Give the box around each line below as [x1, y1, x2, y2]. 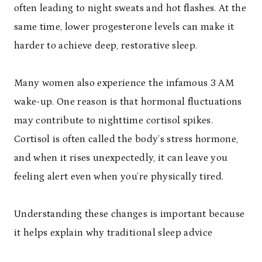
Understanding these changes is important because [14, 208, 245, 220]
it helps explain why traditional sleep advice [14, 226, 215, 239]
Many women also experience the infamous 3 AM [14, 77, 234, 89]
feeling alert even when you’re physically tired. [14, 170, 224, 182]
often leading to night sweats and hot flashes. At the [14, 2, 247, 14]
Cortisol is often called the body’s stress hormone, [14, 133, 239, 145]
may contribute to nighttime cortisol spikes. [14, 114, 213, 126]
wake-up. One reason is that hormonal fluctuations [14, 95, 242, 108]
